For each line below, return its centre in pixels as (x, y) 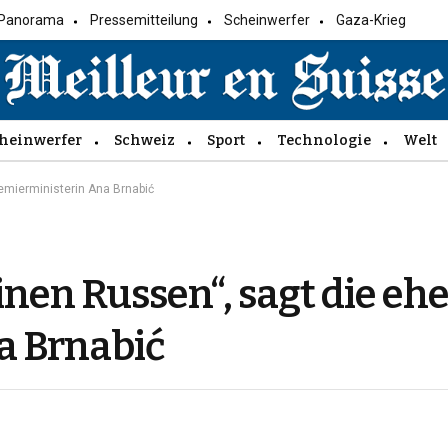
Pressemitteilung (144, 20)
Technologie (324, 140)
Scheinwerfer (267, 20)
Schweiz (144, 140)
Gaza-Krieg (371, 20)
